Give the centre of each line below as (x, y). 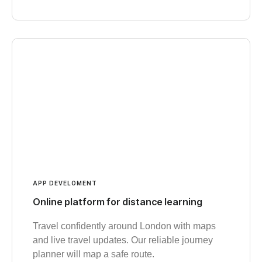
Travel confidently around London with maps (124, 226)
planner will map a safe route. (94, 254)
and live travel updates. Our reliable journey (123, 240)
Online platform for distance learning (118, 202)
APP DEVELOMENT (65, 183)
